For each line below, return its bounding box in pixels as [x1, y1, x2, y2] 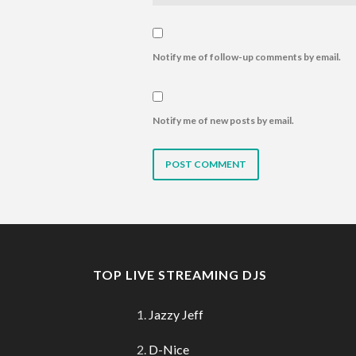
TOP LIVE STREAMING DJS [93, 266, 267, 282]
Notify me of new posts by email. [153, 114, 294, 126]
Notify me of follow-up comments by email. [153, 50, 341, 63]
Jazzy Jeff [149, 306, 203, 322]
